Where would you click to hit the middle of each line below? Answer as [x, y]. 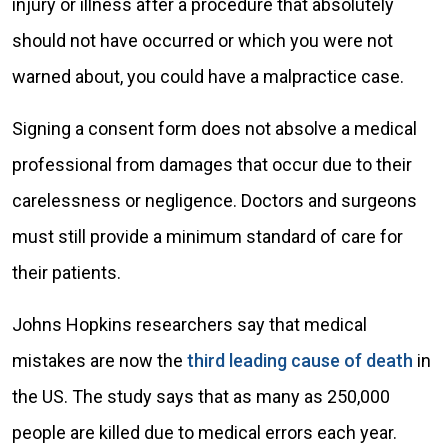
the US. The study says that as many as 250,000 [201, 396]
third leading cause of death [300, 360]
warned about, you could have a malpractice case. [208, 76]
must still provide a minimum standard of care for [207, 236]
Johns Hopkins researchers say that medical [189, 324]
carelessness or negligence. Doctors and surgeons [214, 200]
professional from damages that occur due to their [212, 164]
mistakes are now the [99, 360]
